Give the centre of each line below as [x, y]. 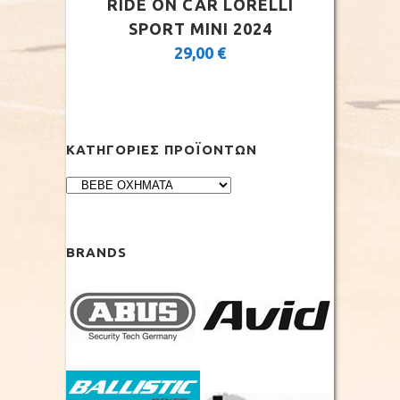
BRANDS [96, 252]
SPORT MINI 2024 [200, 29]
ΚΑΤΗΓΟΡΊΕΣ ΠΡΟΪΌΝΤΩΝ [162, 150]
